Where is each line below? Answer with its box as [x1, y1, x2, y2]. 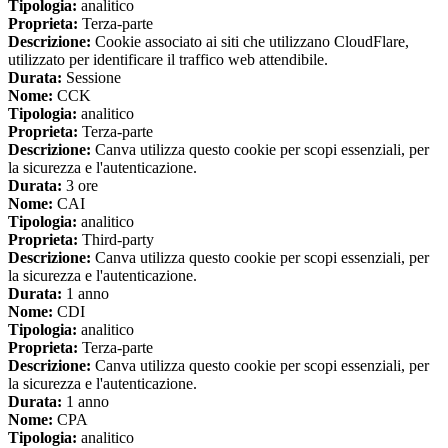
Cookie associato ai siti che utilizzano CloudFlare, [91, 33, 409, 51]
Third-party [78, 231, 154, 249]
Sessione [62, 69, 121, 87]
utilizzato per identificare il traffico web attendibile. [8, 51, 328, 69]
